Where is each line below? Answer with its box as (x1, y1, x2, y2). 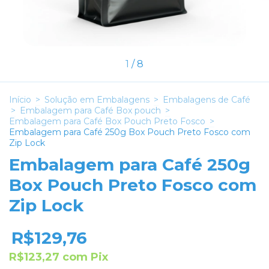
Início (9, 94, 31, 105)
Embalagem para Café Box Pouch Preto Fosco (9, 115, 205, 127)
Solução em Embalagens (44, 94, 150, 105)
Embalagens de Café (163, 94, 250, 105)
